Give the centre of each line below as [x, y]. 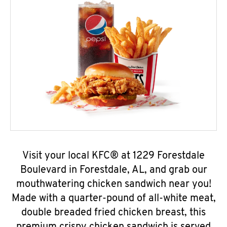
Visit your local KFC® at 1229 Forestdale [113, 156]
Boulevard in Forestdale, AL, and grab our [113, 170]
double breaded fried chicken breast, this [113, 213]
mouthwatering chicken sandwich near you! [113, 184]
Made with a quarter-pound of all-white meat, [113, 199]
